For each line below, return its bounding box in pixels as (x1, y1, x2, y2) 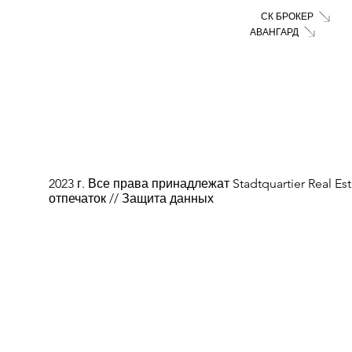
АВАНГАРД (250, 25, 299, 38)
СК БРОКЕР (260, 10, 313, 23)
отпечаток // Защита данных (48, 191, 214, 207)
